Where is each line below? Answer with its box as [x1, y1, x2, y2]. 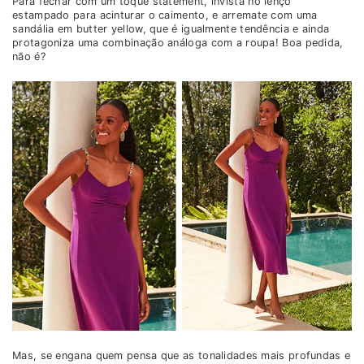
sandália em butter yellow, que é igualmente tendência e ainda [12, 23, 330, 36]
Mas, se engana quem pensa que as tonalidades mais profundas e [12, 349, 351, 362]
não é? [12, 50, 45, 63]
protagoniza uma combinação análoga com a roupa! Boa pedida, [12, 37, 344, 50]
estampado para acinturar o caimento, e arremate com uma [12, 9, 318, 22]
